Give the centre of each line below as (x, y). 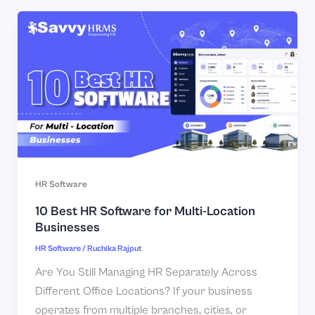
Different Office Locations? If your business (143, 292)
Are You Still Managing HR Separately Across (146, 273)
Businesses (67, 227)
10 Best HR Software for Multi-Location (145, 211)
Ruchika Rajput (114, 249)
